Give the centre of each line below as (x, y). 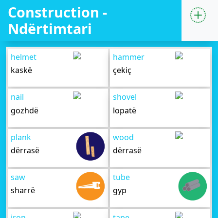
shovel (125, 97)
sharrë (23, 191)
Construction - (57, 12)
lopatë (125, 110)
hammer (129, 57)
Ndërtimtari (50, 28)
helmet (24, 57)
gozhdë (25, 110)
